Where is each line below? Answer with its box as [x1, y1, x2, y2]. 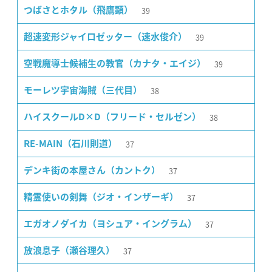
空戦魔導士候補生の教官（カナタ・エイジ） [24, 58, 206, 68]
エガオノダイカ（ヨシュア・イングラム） [24, 219, 197, 228]
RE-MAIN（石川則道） [24, 138, 117, 148]
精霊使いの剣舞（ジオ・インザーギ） [24, 192, 178, 202]
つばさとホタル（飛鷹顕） [24, 5, 133, 15]
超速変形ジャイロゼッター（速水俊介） [24, 32, 187, 41]
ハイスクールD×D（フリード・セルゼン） [24, 112, 201, 121]
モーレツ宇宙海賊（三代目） [24, 85, 142, 95]
